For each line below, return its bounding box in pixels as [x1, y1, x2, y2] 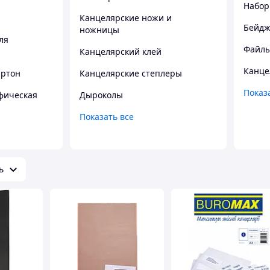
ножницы [80, 24, 119, 36]
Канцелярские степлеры [80, 67, 182, 79]
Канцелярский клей [80, 45, 162, 57]
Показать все [80, 110, 134, 122]
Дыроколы [80, 89, 123, 101]
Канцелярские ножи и [80, 11, 172, 24]
